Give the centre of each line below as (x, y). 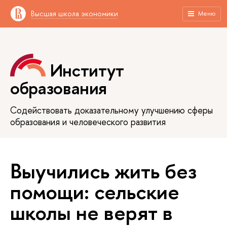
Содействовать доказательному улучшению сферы (111, 110)
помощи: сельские (95, 191)
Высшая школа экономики (74, 13)
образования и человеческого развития (88, 122)
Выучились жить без (103, 171)
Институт (87, 70)
